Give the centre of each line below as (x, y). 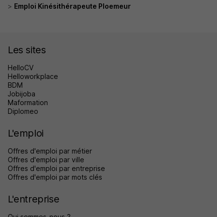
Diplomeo (23, 111)
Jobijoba (22, 93)
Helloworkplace (33, 76)
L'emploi (26, 133)
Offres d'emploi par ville (46, 159)
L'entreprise (34, 199)
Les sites (27, 50)
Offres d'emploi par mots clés (55, 177)
